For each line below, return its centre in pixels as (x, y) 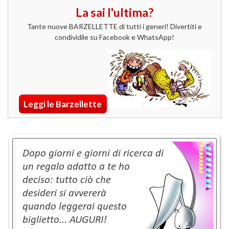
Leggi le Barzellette (63, 104)
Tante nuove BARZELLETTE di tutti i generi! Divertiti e (114, 26)
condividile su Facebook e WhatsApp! (114, 37)
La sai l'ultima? (114, 13)
